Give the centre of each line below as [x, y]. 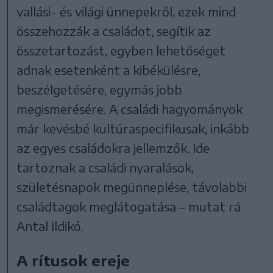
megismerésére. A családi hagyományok [130, 108]
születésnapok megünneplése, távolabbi [132, 186]
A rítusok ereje [73, 260]
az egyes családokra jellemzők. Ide [113, 147]
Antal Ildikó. [50, 225]
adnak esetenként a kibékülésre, [109, 69]
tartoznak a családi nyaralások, [105, 167]
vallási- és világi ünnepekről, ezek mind [126, 11]
